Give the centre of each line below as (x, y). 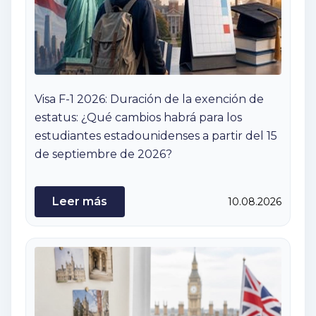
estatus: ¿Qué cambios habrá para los (138, 118)
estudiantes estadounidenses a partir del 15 (156, 136)
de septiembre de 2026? (103, 154)
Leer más (80, 202)
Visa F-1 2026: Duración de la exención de (149, 99)
